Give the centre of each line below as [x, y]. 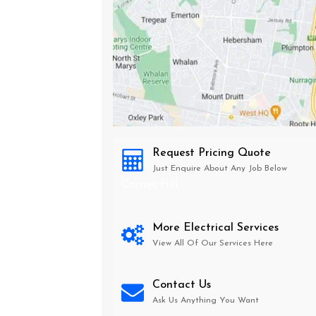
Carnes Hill [150, 185]
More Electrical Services [215, 228]
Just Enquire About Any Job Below [220, 169]
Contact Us [182, 285]
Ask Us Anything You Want [206, 300]
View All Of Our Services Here [213, 243]
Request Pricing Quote [212, 153]
